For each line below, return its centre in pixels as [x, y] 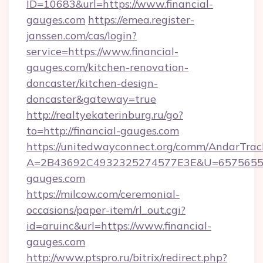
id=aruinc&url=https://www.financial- [119, 226]
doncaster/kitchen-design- [92, 83]
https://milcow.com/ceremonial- [103, 194]
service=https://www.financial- [102, 51]
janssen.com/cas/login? [82, 36]
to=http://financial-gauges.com [103, 131]
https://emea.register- [141, 20]
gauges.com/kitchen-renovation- [107, 67]
